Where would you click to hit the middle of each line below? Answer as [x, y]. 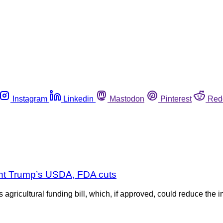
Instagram [30, 99]
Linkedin [78, 99]
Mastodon [127, 99]
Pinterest [176, 99]
